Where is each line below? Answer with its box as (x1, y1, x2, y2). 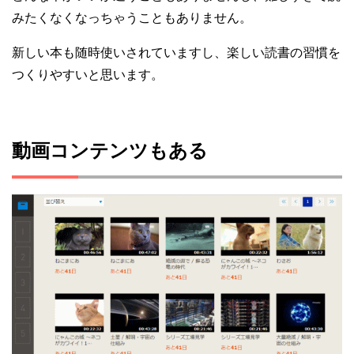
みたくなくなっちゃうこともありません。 (12, 10, 252, 24)
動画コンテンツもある (12, 139, 208, 161)
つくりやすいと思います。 (12, 67, 164, 81)
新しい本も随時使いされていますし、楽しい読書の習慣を (12, 45, 341, 59)
